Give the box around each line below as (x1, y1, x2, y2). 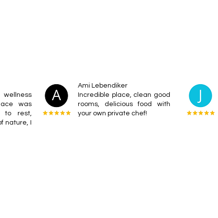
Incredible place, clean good (78, 91, 170, 98)
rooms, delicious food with (78, 101, 170, 108)
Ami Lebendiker (78, 82, 127, 89)
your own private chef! (78, 110, 147, 117)
